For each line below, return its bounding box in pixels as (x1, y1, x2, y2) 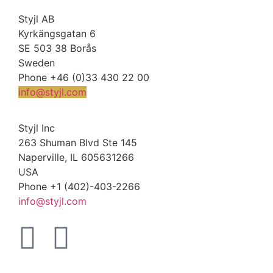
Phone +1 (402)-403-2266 (18, 180, 140, 193)
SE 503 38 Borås (18, 42, 96, 55)
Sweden (18, 57, 55, 69)
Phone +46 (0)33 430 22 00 (18, 71, 149, 84)
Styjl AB (18, 13, 54, 26)
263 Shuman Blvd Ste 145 (18, 136, 137, 149)
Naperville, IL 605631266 (18, 151, 134, 163)
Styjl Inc (18, 121, 55, 134)
